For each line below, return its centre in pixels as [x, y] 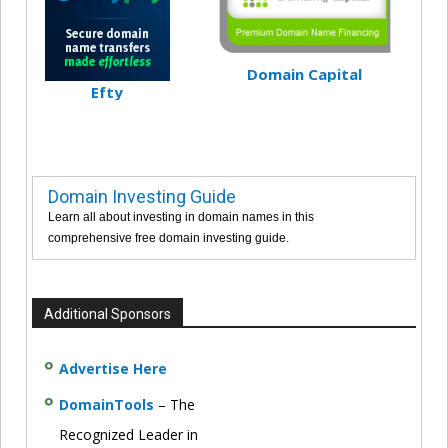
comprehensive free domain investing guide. [168, 237]
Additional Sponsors [107, 313]
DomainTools [106, 404]
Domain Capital [305, 73]
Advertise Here [113, 368]
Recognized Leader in [128, 434]
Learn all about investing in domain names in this [181, 216]
